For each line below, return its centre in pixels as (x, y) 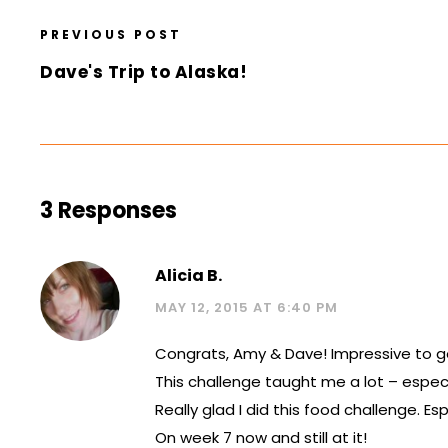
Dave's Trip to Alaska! (143, 72)
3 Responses (108, 211)
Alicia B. (188, 276)
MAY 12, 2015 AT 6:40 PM (246, 308)
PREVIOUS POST (111, 35)
